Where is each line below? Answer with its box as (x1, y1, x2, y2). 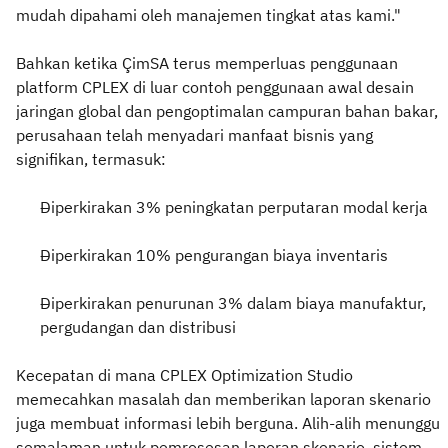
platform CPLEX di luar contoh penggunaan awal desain (16, 77, 414, 98)
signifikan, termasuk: (16, 149, 166, 170)
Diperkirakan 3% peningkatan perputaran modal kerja (40, 197, 428, 218)
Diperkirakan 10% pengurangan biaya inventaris (40, 245, 388, 266)
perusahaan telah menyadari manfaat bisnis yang (16, 125, 373, 146)
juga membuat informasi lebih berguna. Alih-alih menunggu (16, 413, 440, 434)
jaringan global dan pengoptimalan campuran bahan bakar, (16, 101, 438, 122)
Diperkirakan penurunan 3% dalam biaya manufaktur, (40, 293, 426, 314)
